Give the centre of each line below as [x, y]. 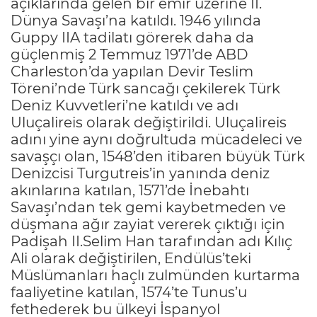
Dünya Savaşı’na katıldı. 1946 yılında [136, 21]
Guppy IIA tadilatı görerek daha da [132, 38]
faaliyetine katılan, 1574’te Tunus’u [129, 293]
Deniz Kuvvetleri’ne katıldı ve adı [125, 106]
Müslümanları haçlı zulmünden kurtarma [155, 276]
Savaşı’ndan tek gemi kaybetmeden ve [148, 208]
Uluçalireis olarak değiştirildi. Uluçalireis [149, 123]
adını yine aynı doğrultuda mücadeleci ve [156, 140]
